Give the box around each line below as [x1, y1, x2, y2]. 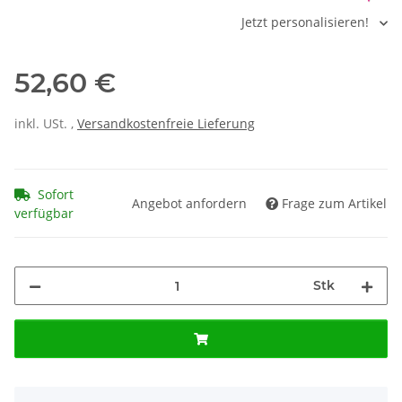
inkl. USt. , [14, 115, 77, 133]
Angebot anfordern [132, 195, 247, 213]
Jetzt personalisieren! [241, 13, 372, 31]
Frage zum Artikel [282, 195, 387, 213]
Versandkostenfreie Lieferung [77, 115, 255, 133]
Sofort [38, 186, 74, 204]
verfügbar [14, 205, 74, 223]
